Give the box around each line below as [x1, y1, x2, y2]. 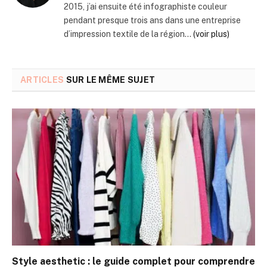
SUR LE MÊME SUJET [64, 75, 156, 85]
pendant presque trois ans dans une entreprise [64, 15, 241, 26]
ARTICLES [20, 75, 64, 85]
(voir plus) [193, 29, 229, 39]
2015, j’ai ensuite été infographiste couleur [64, 2, 227, 12]
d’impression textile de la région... [64, 29, 193, 39]
